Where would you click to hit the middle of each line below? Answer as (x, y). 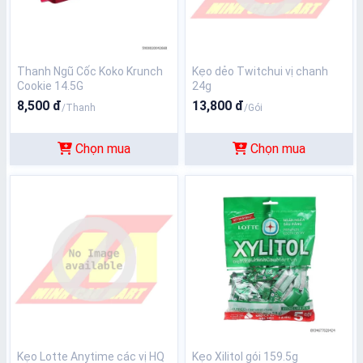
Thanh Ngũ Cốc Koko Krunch (90, 71)
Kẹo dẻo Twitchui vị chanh (260, 71)
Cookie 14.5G (50, 86)
